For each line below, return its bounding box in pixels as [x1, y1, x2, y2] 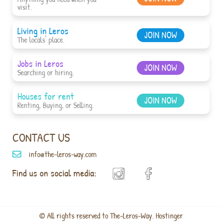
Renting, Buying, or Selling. [17, 100, 94, 111]
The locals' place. [17, 34, 64, 46]
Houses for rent [17, 89, 74, 103]
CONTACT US [12, 129, 70, 146]
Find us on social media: [12, 166, 97, 180]
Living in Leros [17, 24, 68, 38]
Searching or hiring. [17, 67, 74, 78]
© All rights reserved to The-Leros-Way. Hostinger [39, 210, 183, 221]
